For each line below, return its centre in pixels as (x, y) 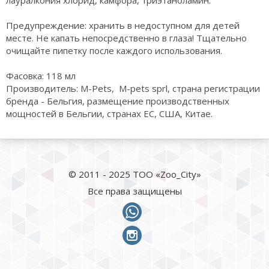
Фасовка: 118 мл (41, 76)
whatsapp (159, 206)
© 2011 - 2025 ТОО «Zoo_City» (134, 174)
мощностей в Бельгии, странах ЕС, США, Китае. (109, 113)
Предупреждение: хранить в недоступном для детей (123, 25)
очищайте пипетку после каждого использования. (114, 50)
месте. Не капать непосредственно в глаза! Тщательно (126, 38)
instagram (160, 229)
